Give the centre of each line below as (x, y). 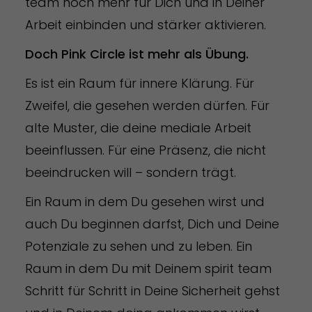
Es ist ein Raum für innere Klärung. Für (139, 83)
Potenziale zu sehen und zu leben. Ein (138, 246)
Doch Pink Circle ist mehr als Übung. (136, 54)
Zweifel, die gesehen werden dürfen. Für (147, 105)
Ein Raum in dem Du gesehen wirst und (145, 201)
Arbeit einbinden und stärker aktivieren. (145, 24)
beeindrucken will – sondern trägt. (132, 172)
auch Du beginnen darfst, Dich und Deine (152, 224)
